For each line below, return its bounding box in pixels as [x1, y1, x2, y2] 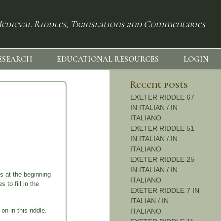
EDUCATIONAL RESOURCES [57, 54, 159, 65]
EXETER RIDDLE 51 [130, 124, 194, 133]
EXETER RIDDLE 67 [130, 93, 194, 102]
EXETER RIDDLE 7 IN [130, 186, 199, 195]
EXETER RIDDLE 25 [130, 155, 194, 164]
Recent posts [130, 78, 188, 91]
